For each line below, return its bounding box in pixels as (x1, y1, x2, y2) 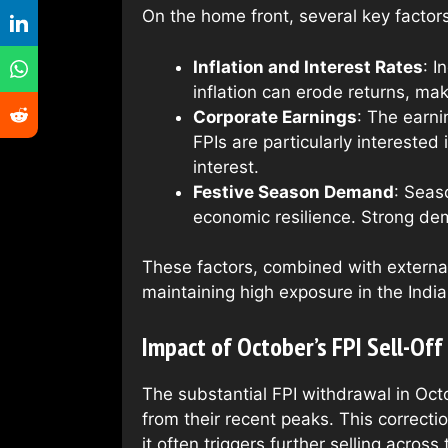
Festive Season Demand (193, 181, 394, 202)
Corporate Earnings (193, 106, 357, 127)
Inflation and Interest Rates (193, 56, 423, 77)
